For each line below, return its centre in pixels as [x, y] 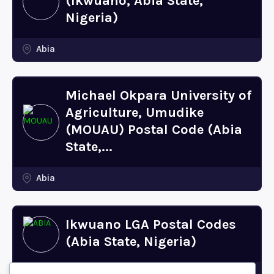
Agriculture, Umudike [135, 113]
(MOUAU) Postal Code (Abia [154, 130]
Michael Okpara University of [158, 95]
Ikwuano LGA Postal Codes [151, 224]
